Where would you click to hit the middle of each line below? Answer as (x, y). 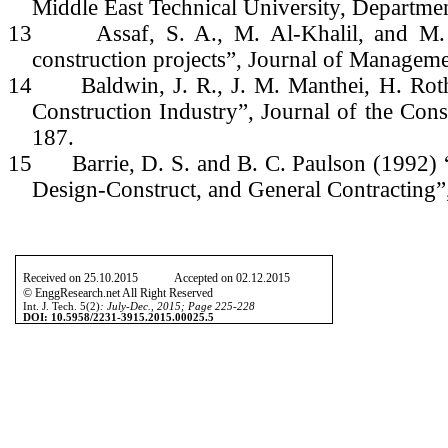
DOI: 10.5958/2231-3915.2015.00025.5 (119, 317)
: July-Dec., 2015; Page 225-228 (178, 306)
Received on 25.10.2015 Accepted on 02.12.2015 (173, 277)
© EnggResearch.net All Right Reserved (118, 292)
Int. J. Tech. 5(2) (62, 306)
